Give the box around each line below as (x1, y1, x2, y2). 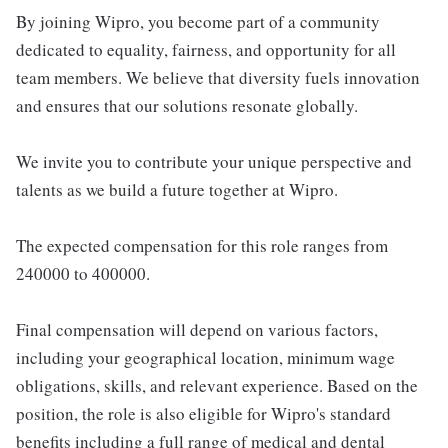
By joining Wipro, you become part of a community (16, 10, 380, 34)
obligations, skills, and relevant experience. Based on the (16, 374, 418, 398)
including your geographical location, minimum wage (16, 346, 395, 370)
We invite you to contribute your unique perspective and (16, 150, 412, 174)
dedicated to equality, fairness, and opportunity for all (16, 38, 396, 62)
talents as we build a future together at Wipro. (16, 178, 338, 202)
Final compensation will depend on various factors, (16, 318, 378, 342)
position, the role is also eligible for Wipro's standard (16, 402, 391, 426)
